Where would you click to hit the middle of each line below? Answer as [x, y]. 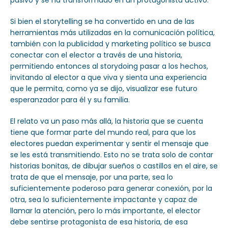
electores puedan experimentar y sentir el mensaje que [109, 144]
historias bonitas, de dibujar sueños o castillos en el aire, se [114, 166]
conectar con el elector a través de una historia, [96, 55]
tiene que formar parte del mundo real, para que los [103, 133]
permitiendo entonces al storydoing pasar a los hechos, [109, 66]
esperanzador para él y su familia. [70, 100]
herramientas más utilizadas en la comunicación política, [112, 33]
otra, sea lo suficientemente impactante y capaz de [104, 200]
